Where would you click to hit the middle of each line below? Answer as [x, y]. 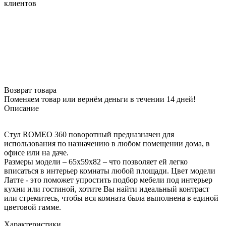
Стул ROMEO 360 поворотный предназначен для [89, 134]
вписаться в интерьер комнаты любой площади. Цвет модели [110, 171]
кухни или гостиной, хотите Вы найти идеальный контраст [107, 189]
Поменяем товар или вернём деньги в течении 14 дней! [100, 99]
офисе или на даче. [36, 152]
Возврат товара [30, 90]
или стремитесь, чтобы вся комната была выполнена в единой [111, 198]
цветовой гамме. [33, 207]
